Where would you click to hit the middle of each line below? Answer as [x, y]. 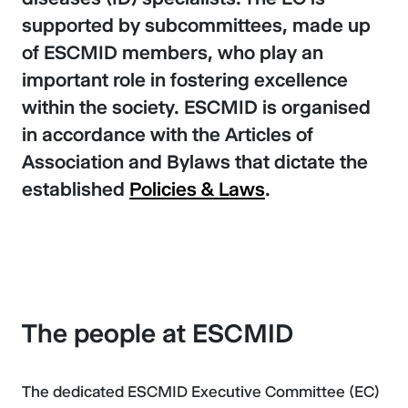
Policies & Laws [197, 189]
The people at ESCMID [158, 333]
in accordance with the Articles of [168, 134]
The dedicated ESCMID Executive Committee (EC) [201, 392]
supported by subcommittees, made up [196, 25]
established [76, 189]
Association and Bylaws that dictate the [195, 162]
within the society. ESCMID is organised [196, 107]
